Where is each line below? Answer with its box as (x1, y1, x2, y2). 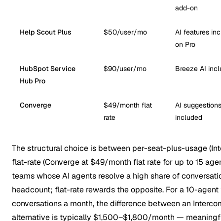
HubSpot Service (20, 64, 75, 73)
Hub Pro (20, 76, 45, 85)
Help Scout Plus (20, 27, 72, 37)
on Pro (175, 39, 195, 49)
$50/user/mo (104, 27, 147, 37)
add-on (175, 3, 198, 12)
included (175, 112, 202, 122)
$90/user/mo (104, 64, 147, 73)
